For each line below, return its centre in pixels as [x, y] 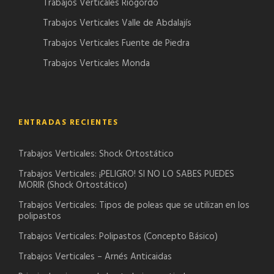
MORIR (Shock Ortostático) [73, 186]
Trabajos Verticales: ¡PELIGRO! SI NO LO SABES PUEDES [126, 175]
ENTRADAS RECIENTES [68, 123]
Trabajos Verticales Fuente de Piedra [116, 44]
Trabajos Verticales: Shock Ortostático [96, 154]
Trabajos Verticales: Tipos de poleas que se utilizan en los [134, 206]
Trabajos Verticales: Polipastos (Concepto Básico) [118, 237]
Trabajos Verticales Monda [96, 64]
